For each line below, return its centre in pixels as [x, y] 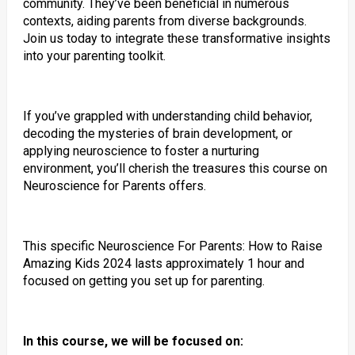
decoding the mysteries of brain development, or [157, 134]
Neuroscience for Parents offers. [114, 186]
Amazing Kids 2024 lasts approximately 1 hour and [163, 263]
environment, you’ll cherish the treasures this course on [175, 168]
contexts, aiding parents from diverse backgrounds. [164, 21]
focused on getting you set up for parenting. [143, 281]
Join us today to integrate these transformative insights [176, 38]
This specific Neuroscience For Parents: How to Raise [172, 246]
